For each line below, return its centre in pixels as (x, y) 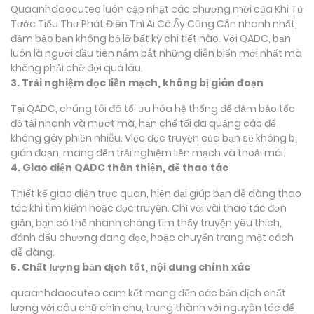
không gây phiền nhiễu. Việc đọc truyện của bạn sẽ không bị (154, 138)
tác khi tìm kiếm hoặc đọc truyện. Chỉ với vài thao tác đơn (149, 208)
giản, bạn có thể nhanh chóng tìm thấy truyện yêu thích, (146, 223)
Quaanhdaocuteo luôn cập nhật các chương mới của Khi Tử (157, 9)
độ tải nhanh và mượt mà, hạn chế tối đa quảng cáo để (143, 123)
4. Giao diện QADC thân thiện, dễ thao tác (120, 167)
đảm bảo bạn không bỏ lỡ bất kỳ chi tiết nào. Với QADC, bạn (151, 38)
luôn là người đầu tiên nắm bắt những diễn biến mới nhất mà (156, 53)
